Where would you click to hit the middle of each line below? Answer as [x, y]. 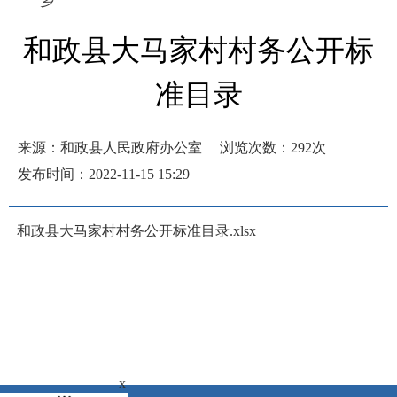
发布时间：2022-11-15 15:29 [104, 174]
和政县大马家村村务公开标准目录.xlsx [136, 231]
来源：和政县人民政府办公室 [110, 148]
